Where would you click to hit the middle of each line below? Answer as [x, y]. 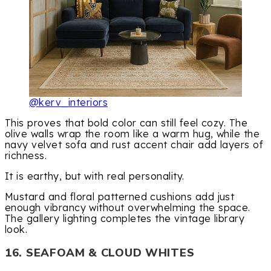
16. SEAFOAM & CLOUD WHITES [100, 253]
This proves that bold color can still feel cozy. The [126, 123]
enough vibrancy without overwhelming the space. [128, 208]
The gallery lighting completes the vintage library [125, 219]
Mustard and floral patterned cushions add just [120, 197]
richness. [26, 156]
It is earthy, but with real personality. [95, 176]
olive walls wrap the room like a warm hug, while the [132, 134]
